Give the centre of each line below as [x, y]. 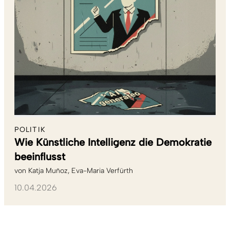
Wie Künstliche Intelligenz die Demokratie [113, 142]
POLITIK [30, 130]
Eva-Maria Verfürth [102, 171]
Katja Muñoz [48, 171]
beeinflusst [40, 157]
